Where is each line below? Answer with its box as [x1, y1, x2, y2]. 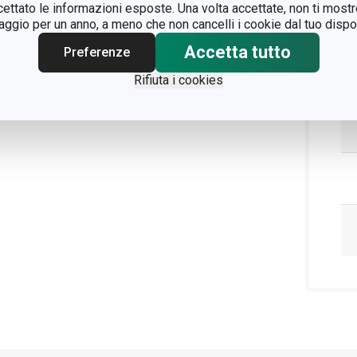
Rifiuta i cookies [134, 73, 223, 88]
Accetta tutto [183, 42, 291, 62]
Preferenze [63, 45, 130, 60]
